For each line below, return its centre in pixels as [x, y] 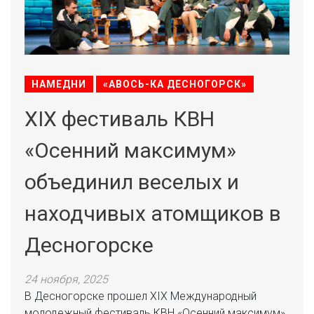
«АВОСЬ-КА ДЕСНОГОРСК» [175, 84]
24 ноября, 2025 [66, 279]
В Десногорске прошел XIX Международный [141, 296]
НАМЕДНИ [59, 84]
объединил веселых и [132, 182]
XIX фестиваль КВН [120, 119]
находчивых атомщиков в [153, 213]
